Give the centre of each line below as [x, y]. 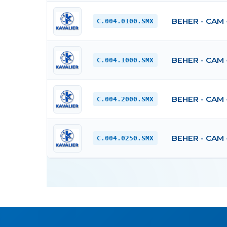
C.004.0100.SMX [125, 21]
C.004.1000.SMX [125, 60]
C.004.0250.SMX [125, 138]
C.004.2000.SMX [125, 99]
